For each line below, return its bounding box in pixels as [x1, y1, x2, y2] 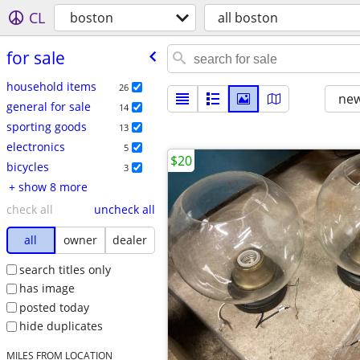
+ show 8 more [18, 178, 88, 194]
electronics [6, 138, 65, 154]
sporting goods [6, 118, 87, 134]
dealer [112, 231, 148, 247]
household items [6, 78, 96, 94]
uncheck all [93, 201, 155, 217]
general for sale [6, 98, 91, 114]
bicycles [6, 158, 49, 174]
